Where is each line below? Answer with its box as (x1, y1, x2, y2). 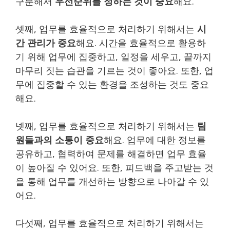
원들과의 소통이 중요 (15, 133, 104, 146)
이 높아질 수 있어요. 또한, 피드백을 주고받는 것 (15, 161, 214, 174)
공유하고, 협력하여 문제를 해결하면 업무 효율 (15, 147, 206, 160)
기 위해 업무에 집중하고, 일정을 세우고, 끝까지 (15, 50, 212, 63)
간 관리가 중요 (15, 36, 76, 49)
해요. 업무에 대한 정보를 (104, 133, 206, 146)
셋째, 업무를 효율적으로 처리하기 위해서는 (15, 22, 197, 35)
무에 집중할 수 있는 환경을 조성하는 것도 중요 (15, 78, 209, 90)
